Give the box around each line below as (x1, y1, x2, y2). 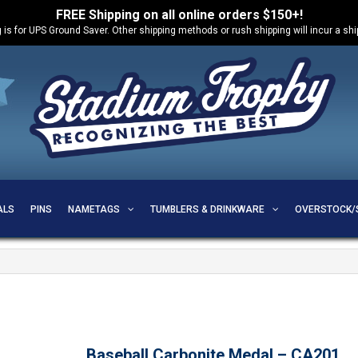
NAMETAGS (67, 204, 120, 215)
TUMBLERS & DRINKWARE (149, 204, 265, 215)
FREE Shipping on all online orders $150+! (55, 7, 303, 22)
